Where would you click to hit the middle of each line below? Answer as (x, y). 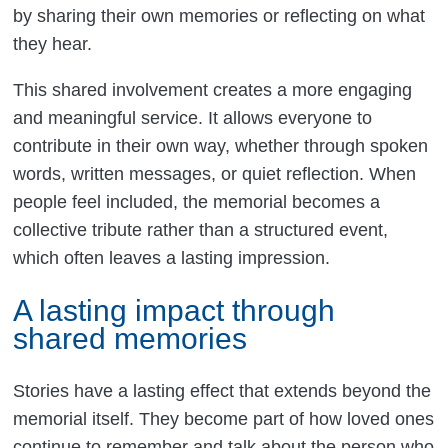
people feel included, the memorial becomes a (197, 201)
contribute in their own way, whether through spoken (221, 145)
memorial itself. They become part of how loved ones (224, 419)
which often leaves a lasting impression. (172, 257)
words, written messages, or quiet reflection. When (215, 173)
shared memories (130, 338)
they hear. (53, 43)
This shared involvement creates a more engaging (213, 89)
